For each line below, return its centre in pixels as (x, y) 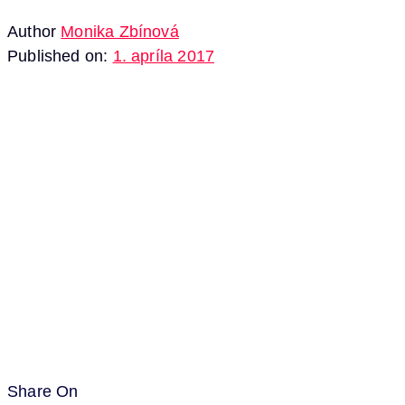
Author (32, 31)
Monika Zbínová (120, 31)
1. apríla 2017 (164, 56)
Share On (43, 391)
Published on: (58, 56)
